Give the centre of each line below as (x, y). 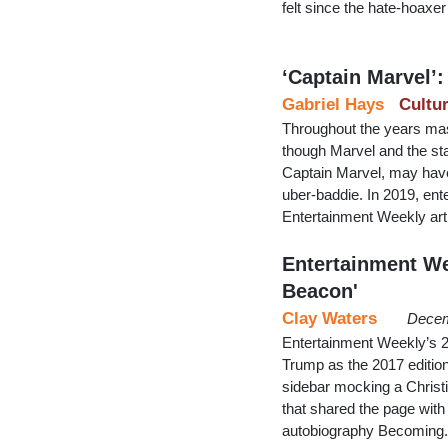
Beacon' (320, 290)
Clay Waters (329, 318)
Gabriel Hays (333, 104)
